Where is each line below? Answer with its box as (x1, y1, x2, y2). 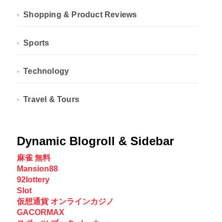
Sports (23, 39, 50, 47)
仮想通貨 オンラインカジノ (17, 197, 114, 206)
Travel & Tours (23, 95, 80, 104)
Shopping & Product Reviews (23, 10, 137, 19)
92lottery (17, 175, 50, 184)
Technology (23, 67, 69, 75)
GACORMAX (17, 208, 64, 217)
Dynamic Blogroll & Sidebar (17, 134, 174, 148)
